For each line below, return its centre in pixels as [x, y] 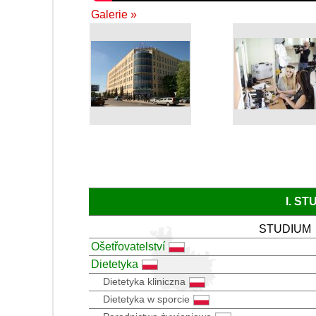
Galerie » [114, 14]
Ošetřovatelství [128, 246]
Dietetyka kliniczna [144, 281]
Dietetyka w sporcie [146, 299]
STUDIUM [285, 229]
